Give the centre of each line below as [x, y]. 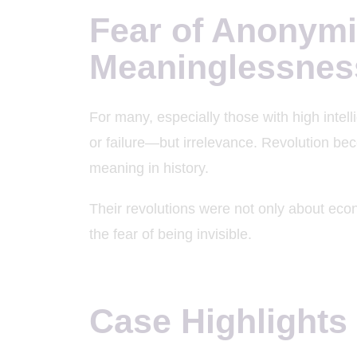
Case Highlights [218, 322]
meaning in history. [149, 168]
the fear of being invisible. [171, 235]
